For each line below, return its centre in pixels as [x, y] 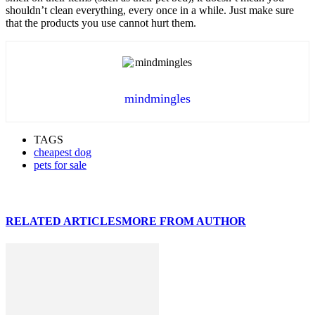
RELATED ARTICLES [64, 221]
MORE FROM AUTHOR [184, 221]
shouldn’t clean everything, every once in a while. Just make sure [150, 10]
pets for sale [60, 165]
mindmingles [157, 99]
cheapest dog [63, 153]
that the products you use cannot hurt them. [101, 22]
